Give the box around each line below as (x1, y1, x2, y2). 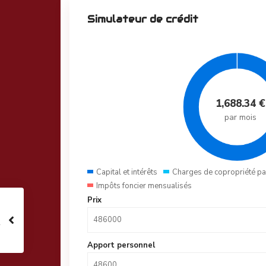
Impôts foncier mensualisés (96, 180, 192, 191)
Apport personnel (87, 240, 155, 251)
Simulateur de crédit (87, 13, 198, 26)
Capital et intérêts (96, 167, 157, 178)
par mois (224, 112, 256, 123)
